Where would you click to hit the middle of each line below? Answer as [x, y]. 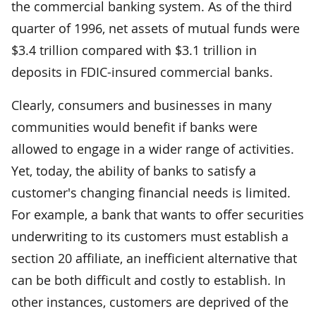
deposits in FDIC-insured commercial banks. [142, 72]
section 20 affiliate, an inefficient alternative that [154, 258]
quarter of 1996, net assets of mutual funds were [156, 28]
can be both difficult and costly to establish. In [148, 280]
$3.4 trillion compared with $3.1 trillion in [134, 50]
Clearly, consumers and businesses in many [141, 105]
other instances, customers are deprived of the [150, 302]
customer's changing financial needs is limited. [151, 192]
